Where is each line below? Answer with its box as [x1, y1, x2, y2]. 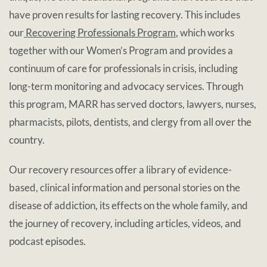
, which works [176, 26, 234, 39]
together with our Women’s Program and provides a [9, 44, 233, 57]
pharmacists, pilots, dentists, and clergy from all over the [9, 115, 252, 128]
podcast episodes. [9, 234, 86, 247]
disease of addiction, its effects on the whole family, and [9, 198, 248, 212]
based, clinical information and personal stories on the [9, 181, 240, 194]
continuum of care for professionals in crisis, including [9, 61, 238, 74]
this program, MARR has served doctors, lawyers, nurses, [9, 97, 256, 110]
